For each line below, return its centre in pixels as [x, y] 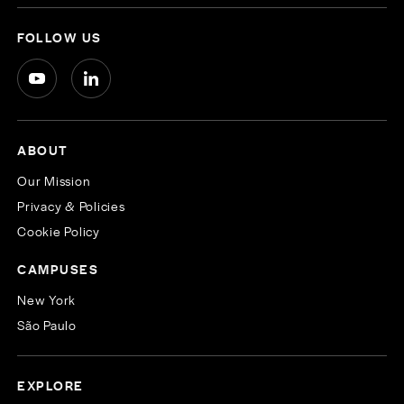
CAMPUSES [58, 268]
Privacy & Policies [71, 205]
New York [47, 299]
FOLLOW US [60, 37]
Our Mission [54, 180]
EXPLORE [50, 385]
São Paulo [47, 324]
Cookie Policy [59, 230]
